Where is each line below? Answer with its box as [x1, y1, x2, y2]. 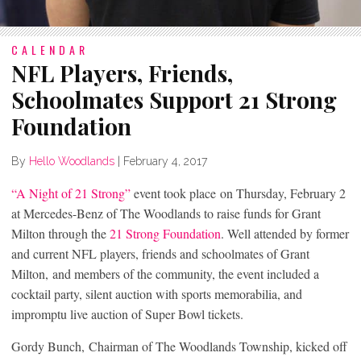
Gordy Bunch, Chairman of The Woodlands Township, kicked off [11, 337, 347, 355]
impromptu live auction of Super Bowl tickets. [11, 305, 243, 322]
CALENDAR [11, 40, 89, 58]
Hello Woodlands [29, 154, 114, 168]
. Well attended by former [221, 224, 349, 242]
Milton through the [11, 224, 110, 242]
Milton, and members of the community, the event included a [11, 264, 319, 282]
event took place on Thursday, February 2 [131, 184, 346, 201]
